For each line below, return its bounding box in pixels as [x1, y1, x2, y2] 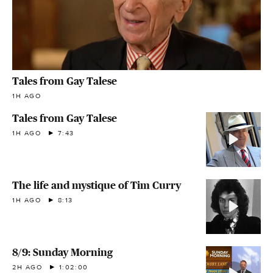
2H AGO [12, 263, 43, 271]
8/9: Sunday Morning [12, 246, 113, 258]
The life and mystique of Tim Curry [12, 179, 181, 191]
